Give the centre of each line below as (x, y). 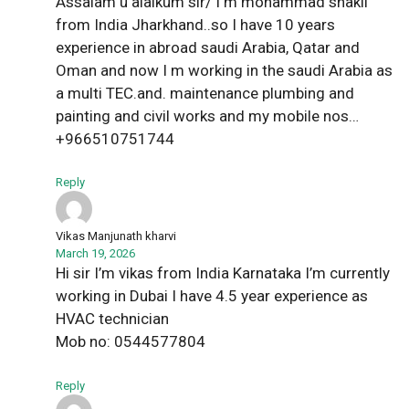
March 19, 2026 (95, 254)
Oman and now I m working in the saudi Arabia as (224, 70)
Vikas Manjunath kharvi (116, 236)
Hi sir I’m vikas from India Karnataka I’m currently (223, 273)
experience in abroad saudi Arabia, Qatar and (208, 47)
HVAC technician (112, 319)
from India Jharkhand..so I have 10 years (195, 24)
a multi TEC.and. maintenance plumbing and (205, 93)
